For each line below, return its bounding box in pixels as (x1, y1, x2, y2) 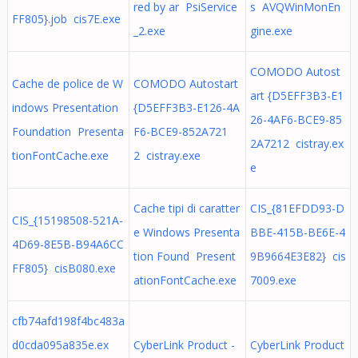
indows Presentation (11, 100, 118, 115)
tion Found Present (133, 249, 236, 264)
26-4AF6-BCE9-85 (249, 112, 342, 127)
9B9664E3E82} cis (249, 249, 346, 264)
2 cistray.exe (133, 148, 201, 163)
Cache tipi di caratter (133, 201, 240, 216)
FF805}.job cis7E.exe (11, 11, 121, 26)
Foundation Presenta (11, 124, 124, 139)
